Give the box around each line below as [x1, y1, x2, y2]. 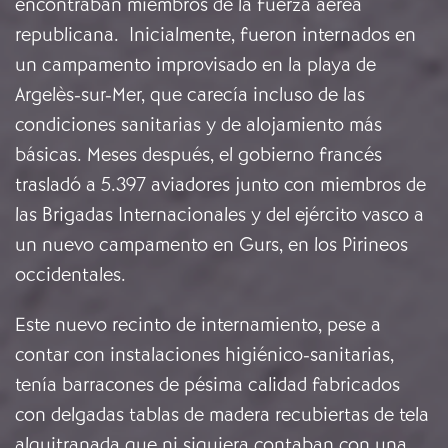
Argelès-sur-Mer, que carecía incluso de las [15, 82, 365, 108]
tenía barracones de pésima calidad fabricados [15, 372, 400, 398]
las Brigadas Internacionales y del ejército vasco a [15, 202, 424, 228]
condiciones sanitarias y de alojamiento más [15, 112, 382, 138]
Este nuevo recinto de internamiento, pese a [15, 312, 381, 338]
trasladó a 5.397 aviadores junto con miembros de [15, 172, 426, 198]
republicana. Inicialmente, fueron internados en [15, 22, 416, 48]
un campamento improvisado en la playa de [15, 52, 376, 78]
